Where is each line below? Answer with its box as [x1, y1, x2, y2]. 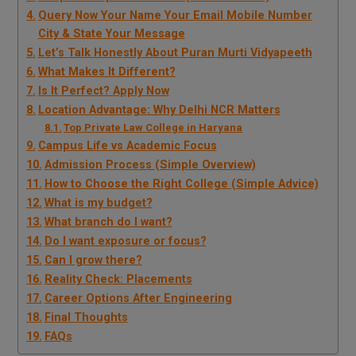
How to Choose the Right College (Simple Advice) [44, 176, 319, 191]
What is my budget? [44, 195, 153, 210]
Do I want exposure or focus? [44, 234, 207, 248]
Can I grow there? [44, 253, 142, 267]
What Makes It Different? [37, 64, 176, 79]
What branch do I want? [44, 215, 172, 229]
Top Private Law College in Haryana [64, 121, 243, 133]
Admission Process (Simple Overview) [44, 157, 256, 172]
